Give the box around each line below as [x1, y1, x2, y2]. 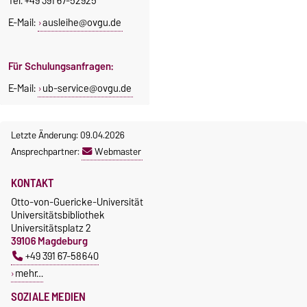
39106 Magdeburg [11, 232, 88, 250]
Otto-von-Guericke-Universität [11, 193, 143, 211]
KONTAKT [11, 173, 54, 193]
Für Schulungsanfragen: [8, 58, 113, 75]
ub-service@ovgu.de [42, 80, 132, 97]
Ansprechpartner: [11, 143, 82, 160]
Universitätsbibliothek [11, 206, 105, 224]
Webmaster [95, 143, 141, 160]
